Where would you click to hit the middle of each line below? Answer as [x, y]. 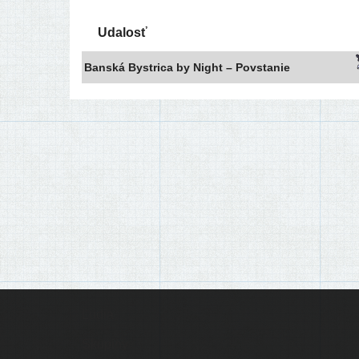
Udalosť [123, 32]
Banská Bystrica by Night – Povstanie [187, 67]
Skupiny [105, 344]
